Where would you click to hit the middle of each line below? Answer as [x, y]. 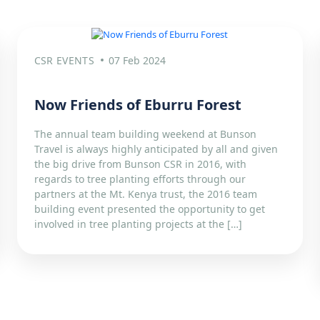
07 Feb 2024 [137, 61]
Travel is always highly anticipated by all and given [156, 149]
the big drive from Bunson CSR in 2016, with [140, 164]
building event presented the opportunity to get [149, 209]
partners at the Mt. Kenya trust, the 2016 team [145, 194]
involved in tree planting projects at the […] [138, 224]
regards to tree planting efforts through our [140, 179]
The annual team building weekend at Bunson [145, 134]
